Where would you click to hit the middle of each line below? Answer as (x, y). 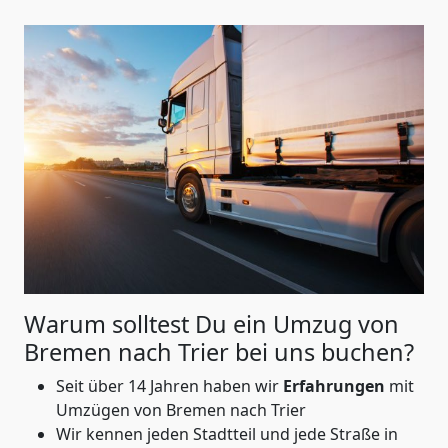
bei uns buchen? (324, 351)
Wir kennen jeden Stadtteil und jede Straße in (227, 433)
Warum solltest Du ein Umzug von (211, 323)
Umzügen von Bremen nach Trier (181, 409)
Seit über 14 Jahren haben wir (169, 385)
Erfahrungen (336, 385)
